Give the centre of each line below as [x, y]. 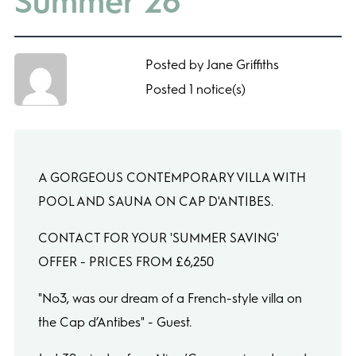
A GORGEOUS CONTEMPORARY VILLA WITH [172, 177]
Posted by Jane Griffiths [212, 65]
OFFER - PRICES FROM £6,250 [126, 261]
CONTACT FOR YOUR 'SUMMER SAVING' [158, 238]
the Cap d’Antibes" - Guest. [114, 322]
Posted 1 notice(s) [195, 90]
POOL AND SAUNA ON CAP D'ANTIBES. [155, 201]
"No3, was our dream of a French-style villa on [170, 298]
